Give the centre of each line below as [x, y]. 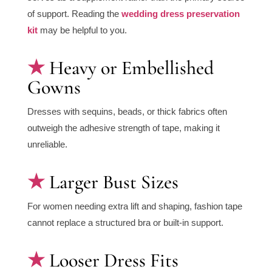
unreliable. [47, 144]
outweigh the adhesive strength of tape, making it [123, 128]
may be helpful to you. [82, 30]
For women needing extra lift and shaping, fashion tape [134, 206]
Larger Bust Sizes [114, 182]
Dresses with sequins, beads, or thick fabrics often [127, 112]
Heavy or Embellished [131, 68]
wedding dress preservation [180, 14]
